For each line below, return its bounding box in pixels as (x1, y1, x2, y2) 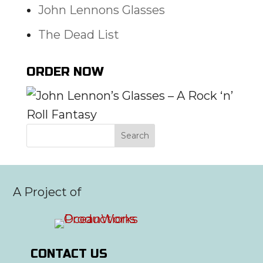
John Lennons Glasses (38, 3, 165, 17)
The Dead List (38, 28, 119, 42)
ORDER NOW (26, 65, 104, 79)
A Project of (13, 185, 82, 199)
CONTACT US (31, 247, 108, 261)
